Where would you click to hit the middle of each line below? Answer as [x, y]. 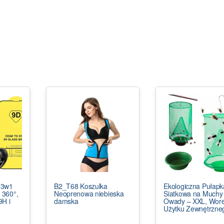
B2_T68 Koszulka [81, 186]
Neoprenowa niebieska [89, 193]
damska [66, 201]
